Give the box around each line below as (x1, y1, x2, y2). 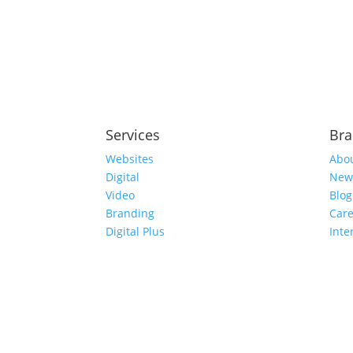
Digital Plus (106, 224, 165, 240)
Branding (106, 206, 155, 221)
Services (106, 125, 161, 145)
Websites (106, 151, 154, 167)
